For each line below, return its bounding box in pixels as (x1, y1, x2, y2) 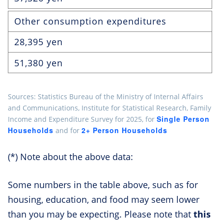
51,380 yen (14, 56, 63, 69)
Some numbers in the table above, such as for (8, 179, 198, 191)
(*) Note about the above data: (8, 151, 133, 163)
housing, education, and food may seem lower (8, 193, 199, 206)
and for (54, 126, 82, 136)
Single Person (157, 114, 210, 124)
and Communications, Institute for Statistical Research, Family (8, 103, 211, 113)
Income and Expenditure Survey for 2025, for (8, 114, 157, 124)
